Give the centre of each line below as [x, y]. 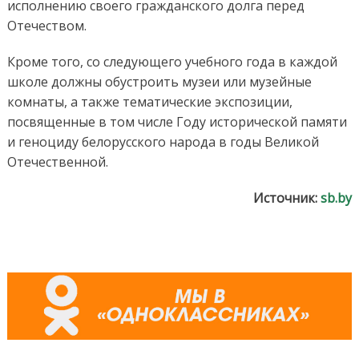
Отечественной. [57, 161]
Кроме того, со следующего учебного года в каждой [172, 61]
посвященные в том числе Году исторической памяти [177, 121]
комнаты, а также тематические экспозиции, [149, 101]
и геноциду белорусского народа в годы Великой [163, 141]
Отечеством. [46, 25]
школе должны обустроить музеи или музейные [159, 81]
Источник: [287, 198]
